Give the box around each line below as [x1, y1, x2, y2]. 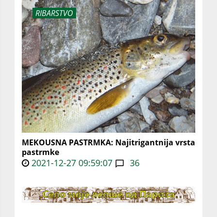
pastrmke [22, 147, 59, 158]
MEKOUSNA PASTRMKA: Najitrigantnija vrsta [22, 137, 195, 148]
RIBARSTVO [35, 8, 74, 19]
